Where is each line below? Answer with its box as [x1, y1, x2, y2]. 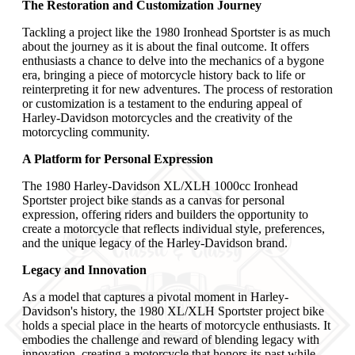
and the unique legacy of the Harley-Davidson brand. [22, 236, 288, 250]
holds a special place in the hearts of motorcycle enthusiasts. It [22, 319, 330, 333]
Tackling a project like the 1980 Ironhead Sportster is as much [22, 25, 330, 40]
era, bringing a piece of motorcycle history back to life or [22, 68, 305, 82]
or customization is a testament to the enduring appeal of [22, 97, 302, 111]
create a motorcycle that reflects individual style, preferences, [22, 222, 325, 236]
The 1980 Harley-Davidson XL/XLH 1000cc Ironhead [22, 179, 298, 193]
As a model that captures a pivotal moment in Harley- [22, 290, 288, 304]
